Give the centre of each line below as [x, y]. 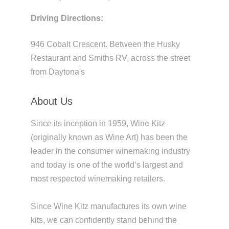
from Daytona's [58, 72]
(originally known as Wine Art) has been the [109, 137]
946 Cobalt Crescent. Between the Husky [105, 44]
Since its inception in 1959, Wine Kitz [98, 123]
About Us [51, 101]
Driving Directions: [67, 18]
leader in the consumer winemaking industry [110, 151]
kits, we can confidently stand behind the [104, 220]
